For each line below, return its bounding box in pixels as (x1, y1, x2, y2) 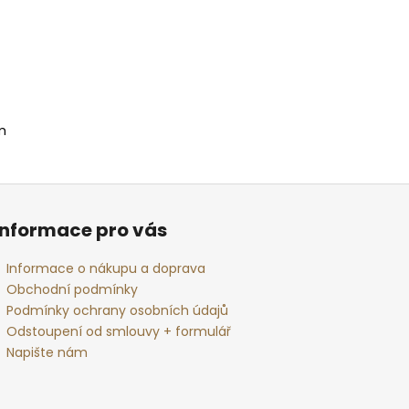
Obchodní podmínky (6, 280, 139, 299)
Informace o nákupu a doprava (6, 259, 206, 278)
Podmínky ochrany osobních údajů (6, 301, 229, 320)
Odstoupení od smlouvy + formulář (6, 322, 232, 341)
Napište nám (6, 343, 89, 362)
